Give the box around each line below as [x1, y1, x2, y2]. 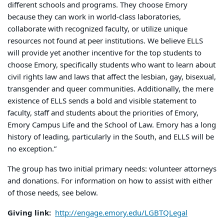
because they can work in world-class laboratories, [7, 11, 181, 22]
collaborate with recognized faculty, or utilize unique [7, 23, 187, 34]
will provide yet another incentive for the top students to [7, 47, 201, 58]
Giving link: [7, 207, 51, 218]
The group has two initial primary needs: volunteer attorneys [7, 163, 216, 174]
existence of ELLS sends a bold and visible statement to [7, 95, 196, 106]
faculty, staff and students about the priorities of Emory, [7, 107, 198, 118]
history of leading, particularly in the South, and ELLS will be [7, 131, 214, 142]
